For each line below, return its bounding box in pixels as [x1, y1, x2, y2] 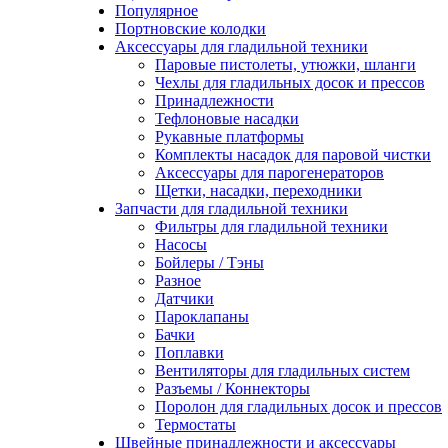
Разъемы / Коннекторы [155, 380, 310, 397]
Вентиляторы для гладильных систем [155, 362, 410, 379]
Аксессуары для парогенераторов [155, 164, 384, 181]
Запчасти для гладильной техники [115, 200, 348, 217]
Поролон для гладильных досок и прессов [155, 398, 442, 415]
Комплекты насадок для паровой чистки [155, 146, 431, 163]
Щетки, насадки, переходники [155, 182, 362, 199]
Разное [155, 272, 201, 289]
